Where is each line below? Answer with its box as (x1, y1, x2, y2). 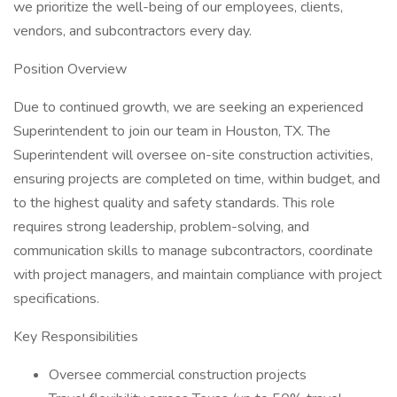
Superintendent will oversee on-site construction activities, (13, 145, 373, 165)
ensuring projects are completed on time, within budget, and (13, 169, 380, 189)
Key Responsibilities (13, 327, 138, 346)
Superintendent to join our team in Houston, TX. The (13, 121, 331, 141)
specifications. (13, 289, 99, 308)
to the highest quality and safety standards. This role (13, 193, 335, 213)
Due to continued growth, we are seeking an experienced (13, 97, 363, 117)
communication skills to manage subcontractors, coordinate (13, 241, 373, 261)
